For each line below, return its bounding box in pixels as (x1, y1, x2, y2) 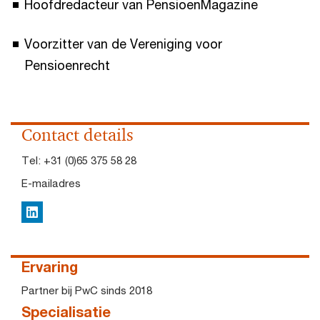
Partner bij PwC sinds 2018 (21, 284, 152, 296)
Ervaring (21, 259, 78, 275)
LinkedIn (26, 207, 66, 220)
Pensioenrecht (25, 57, 114, 73)
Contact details (21, 124, 134, 146)
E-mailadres (21, 176, 81, 189)
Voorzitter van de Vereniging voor (24, 36, 222, 51)
